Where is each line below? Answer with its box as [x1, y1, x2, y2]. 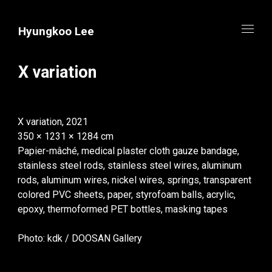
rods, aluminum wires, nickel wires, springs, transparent [18, 174, 251, 186]
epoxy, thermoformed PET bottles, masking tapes [18, 203, 228, 215]
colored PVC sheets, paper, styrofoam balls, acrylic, [18, 188, 236, 200]
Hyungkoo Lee [18, 24, 94, 38]
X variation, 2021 [18, 115, 88, 127]
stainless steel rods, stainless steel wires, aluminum [18, 159, 242, 171]
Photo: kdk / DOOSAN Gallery [18, 232, 142, 244]
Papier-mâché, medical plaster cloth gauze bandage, [18, 144, 239, 157]
